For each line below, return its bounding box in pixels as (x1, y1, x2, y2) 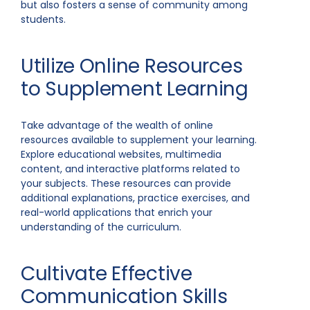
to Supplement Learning (21, 75, 248, 102)
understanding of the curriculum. (21, 220, 181, 234)
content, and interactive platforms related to (21, 162, 240, 176)
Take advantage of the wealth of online (21, 118, 213, 132)
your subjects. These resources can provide (21, 176, 231, 190)
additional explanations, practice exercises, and (21, 191, 250, 205)
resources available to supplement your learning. (21, 133, 257, 147)
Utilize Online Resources (21, 53, 243, 80)
